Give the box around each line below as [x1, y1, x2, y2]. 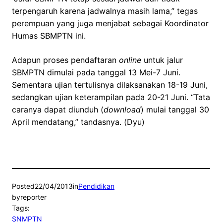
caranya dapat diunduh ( [12, 105, 104, 115]
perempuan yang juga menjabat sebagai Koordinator [12, 18, 209, 29]
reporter [20, 193, 47, 202]
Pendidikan [78, 182, 114, 191]
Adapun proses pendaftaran [12, 55, 119, 65]
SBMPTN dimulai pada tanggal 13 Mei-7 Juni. [12, 67, 180, 78]
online [119, 55, 141, 65]
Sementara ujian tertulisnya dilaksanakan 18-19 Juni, [12, 80, 208, 90]
